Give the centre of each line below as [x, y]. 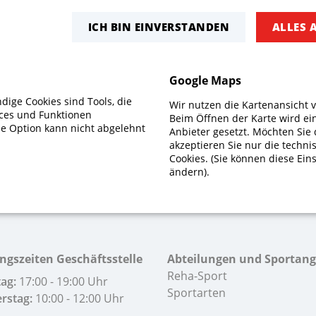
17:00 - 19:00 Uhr [62, 282]
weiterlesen [179, 99]
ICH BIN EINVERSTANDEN [159, 27]
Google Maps [206, 80]
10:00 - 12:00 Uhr [78, 299]
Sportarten [196, 293]
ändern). [190, 172]
